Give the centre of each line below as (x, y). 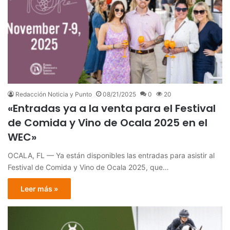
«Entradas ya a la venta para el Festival (112, 108)
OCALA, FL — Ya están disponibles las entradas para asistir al (111, 155)
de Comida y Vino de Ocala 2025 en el (108, 122)
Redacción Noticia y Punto (54, 94)
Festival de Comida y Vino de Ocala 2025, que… (88, 167)
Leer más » (39, 188)
